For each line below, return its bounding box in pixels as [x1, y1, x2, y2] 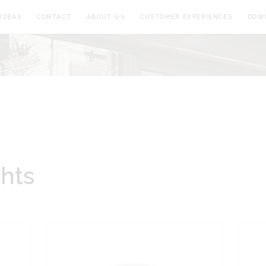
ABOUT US [86, 13, 125, 21]
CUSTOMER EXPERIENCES [140, 13, 233, 21]
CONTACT [36, 13, 72, 21]
